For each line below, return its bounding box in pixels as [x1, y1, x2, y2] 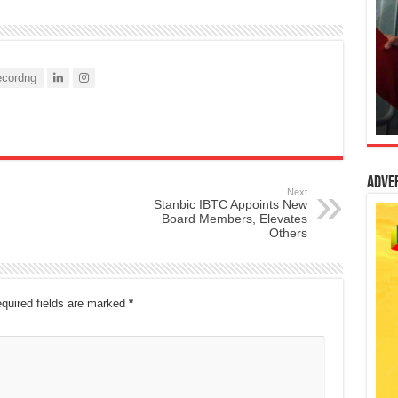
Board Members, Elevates [161, 211, 307, 227]
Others [268, 226, 307, 241]
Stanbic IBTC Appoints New [153, 197, 307, 212]
